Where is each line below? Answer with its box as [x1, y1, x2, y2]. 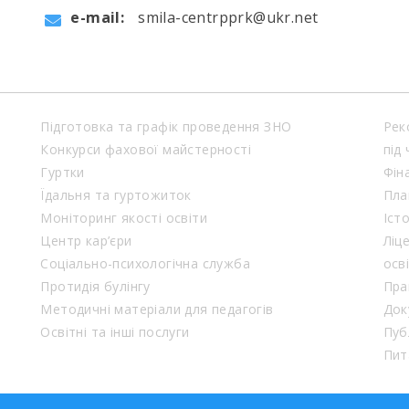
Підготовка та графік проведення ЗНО [40, 118, 292, 135]
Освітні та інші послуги [40, 323, 190, 341]
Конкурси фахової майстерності [40, 141, 251, 158]
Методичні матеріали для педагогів [40, 300, 274, 318]
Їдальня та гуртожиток [40, 186, 192, 204]
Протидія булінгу [40, 278, 151, 295]
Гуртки [40, 163, 85, 181]
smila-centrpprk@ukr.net [138, 7, 319, 27]
